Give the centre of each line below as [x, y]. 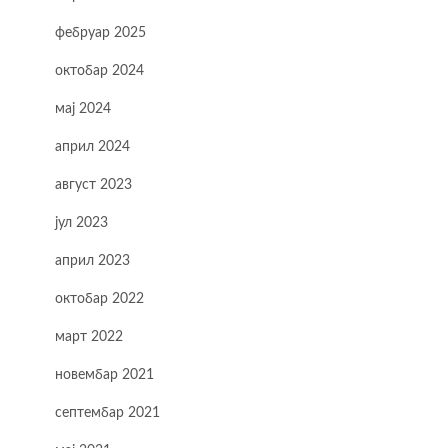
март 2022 [89, 337]
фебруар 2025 [100, 33]
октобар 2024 [99, 71]
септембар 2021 [107, 413]
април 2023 [92, 261]
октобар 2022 [99, 299]
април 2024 [92, 147]
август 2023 [93, 185]
